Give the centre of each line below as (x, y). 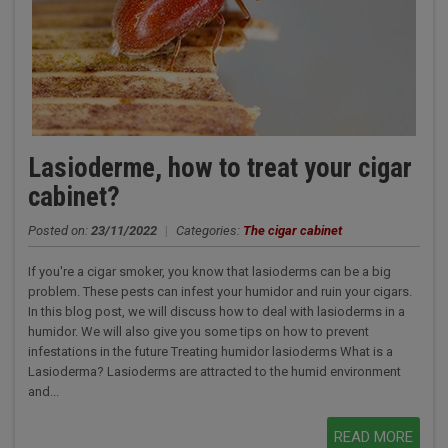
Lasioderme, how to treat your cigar (219, 167)
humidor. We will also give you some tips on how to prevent (198, 331)
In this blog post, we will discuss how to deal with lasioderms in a (216, 311)
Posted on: (59, 230)
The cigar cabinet (292, 230)
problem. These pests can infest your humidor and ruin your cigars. (219, 291)
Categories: (209, 230)
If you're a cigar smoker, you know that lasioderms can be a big (209, 271)
